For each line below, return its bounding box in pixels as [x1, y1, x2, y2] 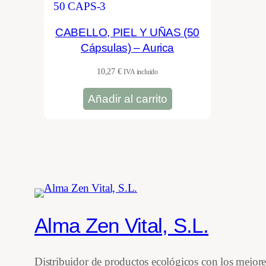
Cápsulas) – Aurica [80, 41, 175, 54]
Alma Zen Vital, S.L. [34, 213, 209, 237]
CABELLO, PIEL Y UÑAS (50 [55, 26, 199, 39]
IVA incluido [123, 68, 159, 77]
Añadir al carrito [87, 92, 167, 105]
